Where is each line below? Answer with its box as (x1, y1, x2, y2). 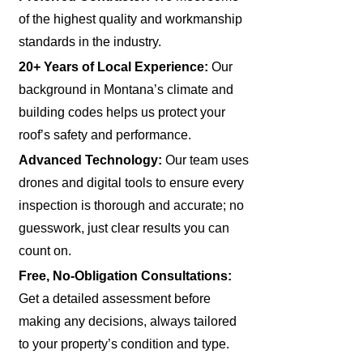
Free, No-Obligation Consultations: (19, 269, 233, 284)
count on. (19, 244, 72, 258)
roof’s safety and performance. (19, 128, 192, 143)
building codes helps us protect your (19, 105, 226, 120)
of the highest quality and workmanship (19, 12, 243, 27)
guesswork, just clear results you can (19, 221, 230, 236)
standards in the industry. (19, 35, 162, 49)
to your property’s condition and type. (19, 337, 230, 352)
